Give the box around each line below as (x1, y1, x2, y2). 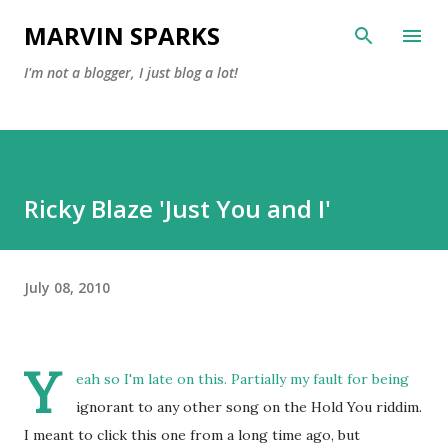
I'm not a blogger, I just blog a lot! (24, 63, 238, 82)
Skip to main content (155, 16, 295, 34)
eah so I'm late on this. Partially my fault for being (76, 370, 409, 388)
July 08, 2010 (24, 277, 110, 297)
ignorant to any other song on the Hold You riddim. (76, 398, 422, 416)
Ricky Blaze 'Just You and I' (24, 192, 331, 225)
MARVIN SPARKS (24, 19, 220, 52)
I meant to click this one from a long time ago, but (24, 426, 360, 444)
